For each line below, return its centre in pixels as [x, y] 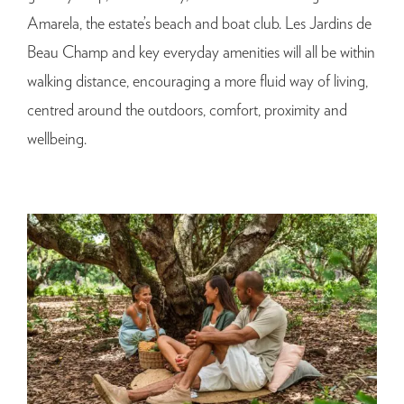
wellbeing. [57, 140]
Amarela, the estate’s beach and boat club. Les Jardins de [199, 25]
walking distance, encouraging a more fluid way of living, [197, 83]
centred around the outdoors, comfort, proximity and [187, 111]
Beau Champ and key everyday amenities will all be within [201, 54]
